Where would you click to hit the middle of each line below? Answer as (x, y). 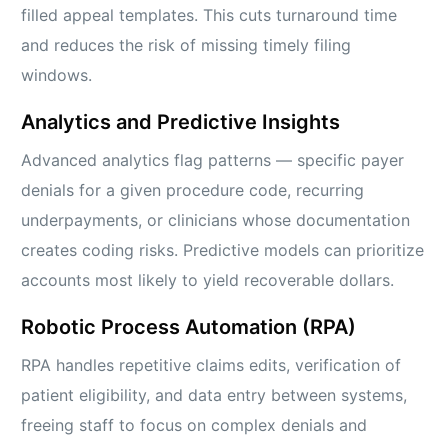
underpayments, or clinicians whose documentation (216, 220)
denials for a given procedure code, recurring (193, 190)
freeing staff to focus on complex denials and (194, 425)
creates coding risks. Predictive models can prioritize (223, 250)
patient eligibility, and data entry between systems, (214, 395)
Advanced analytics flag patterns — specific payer (213, 160)
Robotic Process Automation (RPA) (189, 327)
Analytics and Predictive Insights (181, 122)
